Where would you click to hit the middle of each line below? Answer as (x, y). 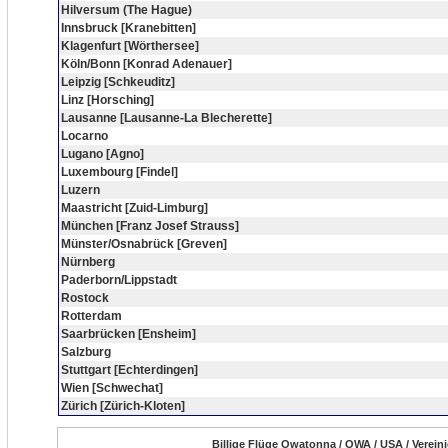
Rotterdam (91, 316)
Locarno (84, 136)
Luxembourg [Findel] (119, 172)
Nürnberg (88, 262)
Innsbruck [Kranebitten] (128, 28)
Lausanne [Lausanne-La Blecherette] (166, 118)
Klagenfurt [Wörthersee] (130, 46)
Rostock (85, 298)
